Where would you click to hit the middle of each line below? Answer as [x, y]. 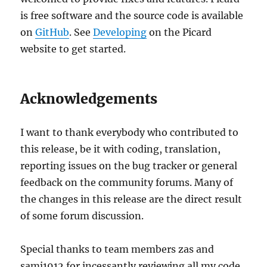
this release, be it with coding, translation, [121, 149]
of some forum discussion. [82, 215]
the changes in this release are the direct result [131, 199]
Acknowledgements [89, 98]
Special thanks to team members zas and [117, 249]
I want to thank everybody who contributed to [130, 132]
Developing [120, 32]
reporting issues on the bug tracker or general [129, 165]
